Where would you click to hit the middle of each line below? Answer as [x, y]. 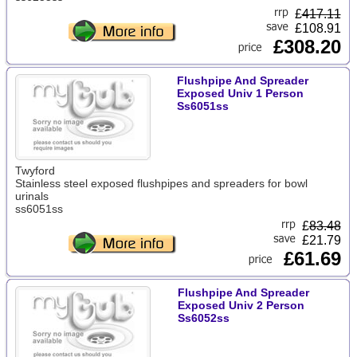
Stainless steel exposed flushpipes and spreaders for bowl [161, 183]
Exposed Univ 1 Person [240, 93]
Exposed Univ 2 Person [241, 305]
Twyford [35, 171]
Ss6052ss [203, 318]
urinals [31, 196]
